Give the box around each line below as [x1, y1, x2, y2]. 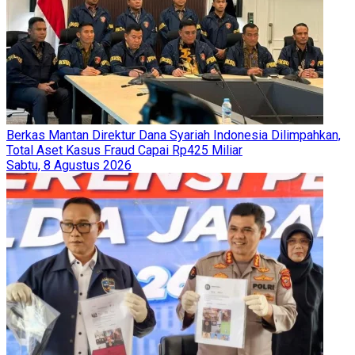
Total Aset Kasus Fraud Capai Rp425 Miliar [6, 142, 242, 158]
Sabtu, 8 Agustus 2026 [6, 157, 132, 173]
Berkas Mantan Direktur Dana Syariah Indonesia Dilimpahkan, [6, 127, 341, 143]
